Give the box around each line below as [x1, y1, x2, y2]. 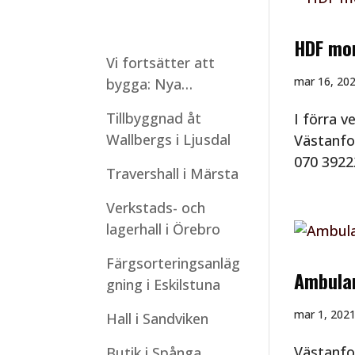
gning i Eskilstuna [106, 275, 221, 294]
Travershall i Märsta [106, 164, 239, 183]
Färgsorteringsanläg [106, 254, 241, 273]
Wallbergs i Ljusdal [106, 130, 231, 149]
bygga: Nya [106, 74, 182, 94]
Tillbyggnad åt [106, 109, 202, 128]
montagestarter [106, 96, 215, 115]
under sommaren [106, 117, 222, 136]
